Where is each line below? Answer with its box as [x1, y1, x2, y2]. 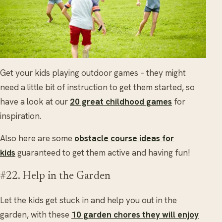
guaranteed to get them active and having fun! [17, 147, 190, 159]
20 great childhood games [70, 96, 172, 108]
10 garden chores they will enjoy [71, 209, 199, 221]
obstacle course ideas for [74, 133, 174, 144]
